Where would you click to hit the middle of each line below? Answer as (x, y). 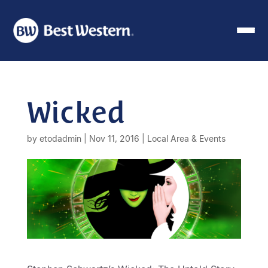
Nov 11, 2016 (114, 138)
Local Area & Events (186, 138)
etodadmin (60, 138)
